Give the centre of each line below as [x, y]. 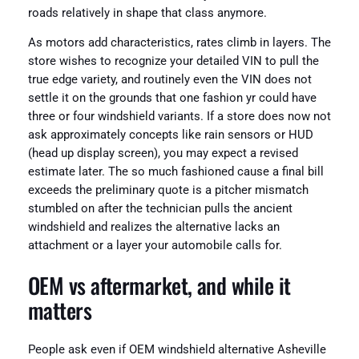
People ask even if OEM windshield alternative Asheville [177, 350]
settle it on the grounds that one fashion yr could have [172, 99]
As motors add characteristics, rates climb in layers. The [179, 43]
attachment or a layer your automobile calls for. [155, 246]
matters [60, 310]
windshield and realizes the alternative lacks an [153, 228]
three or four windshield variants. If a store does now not [179, 117]
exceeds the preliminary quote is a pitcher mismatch [168, 191]
